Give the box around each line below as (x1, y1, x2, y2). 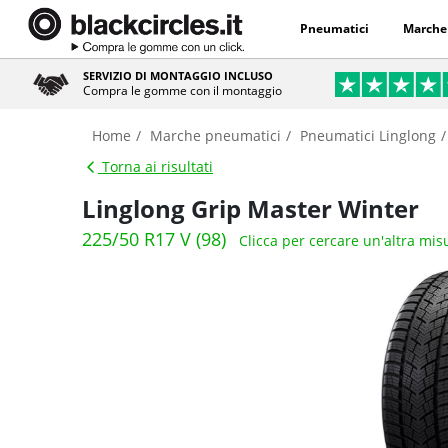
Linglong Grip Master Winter (82, 192, 419, 225)
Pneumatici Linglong (300, 126, 436, 145)
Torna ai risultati (98, 157, 213, 176)
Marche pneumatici (150, 126, 281, 145)
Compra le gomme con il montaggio (83, 82, 283, 99)
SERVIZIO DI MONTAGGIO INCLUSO (83, 68, 274, 83)
